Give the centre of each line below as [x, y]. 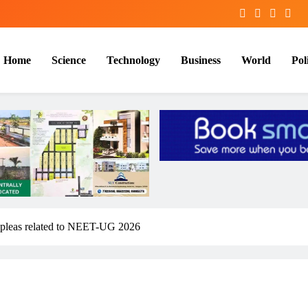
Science [69, 60]
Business [201, 60]
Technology [133, 60]
